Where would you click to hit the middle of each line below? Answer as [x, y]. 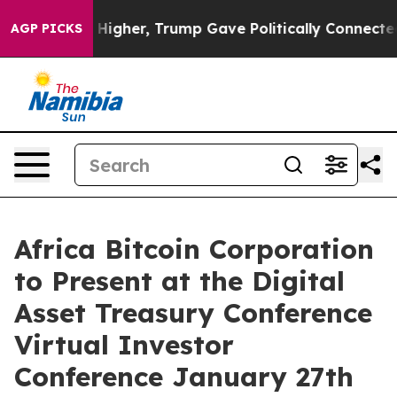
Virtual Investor [124, 345]
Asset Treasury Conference [193, 313]
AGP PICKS [47, 28]
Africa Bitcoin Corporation [194, 249]
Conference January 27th [184, 377]
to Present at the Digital [179, 281]
